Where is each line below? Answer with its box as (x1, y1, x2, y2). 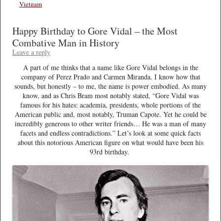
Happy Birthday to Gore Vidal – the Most (12, 24, 178, 37)
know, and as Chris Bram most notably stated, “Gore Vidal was (22, 90, 199, 100)
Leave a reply (12, 47, 50, 57)
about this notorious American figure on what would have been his (18, 137, 203, 147)
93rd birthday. (89, 147, 132, 156)
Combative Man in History (12, 36, 119, 49)
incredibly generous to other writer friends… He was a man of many (15, 118, 206, 128)
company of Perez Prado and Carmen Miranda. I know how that (21, 72, 200, 81)
